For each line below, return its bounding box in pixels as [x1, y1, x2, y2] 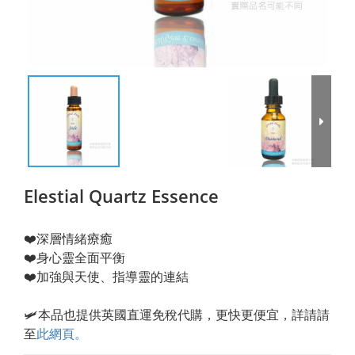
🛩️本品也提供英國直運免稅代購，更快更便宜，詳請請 [24, 306, 330, 323]
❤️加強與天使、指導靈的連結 [24, 268, 189, 285]
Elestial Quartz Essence [24, 184, 219, 208]
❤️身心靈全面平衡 [24, 249, 125, 266]
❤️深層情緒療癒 [24, 230, 113, 247]
